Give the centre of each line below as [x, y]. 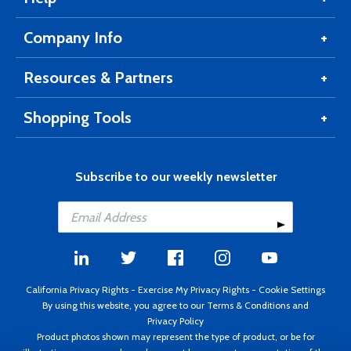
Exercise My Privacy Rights [194, 289]
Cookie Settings [292, 289]
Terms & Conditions [248, 305]
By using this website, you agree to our [125, 305]
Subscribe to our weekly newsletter [175, 177]
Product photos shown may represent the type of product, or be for [175, 336]
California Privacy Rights [77, 289]
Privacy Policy [175, 320]
